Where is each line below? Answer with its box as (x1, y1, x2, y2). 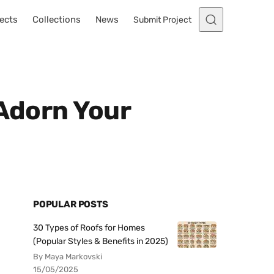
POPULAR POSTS (33, 199, 108, 210)
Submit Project (133, 14, 191, 25)
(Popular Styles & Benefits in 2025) (33, 236, 168, 246)
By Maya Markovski (33, 252, 102, 261)
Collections (32, 14, 81, 25)
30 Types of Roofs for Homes (33, 223, 145, 233)
